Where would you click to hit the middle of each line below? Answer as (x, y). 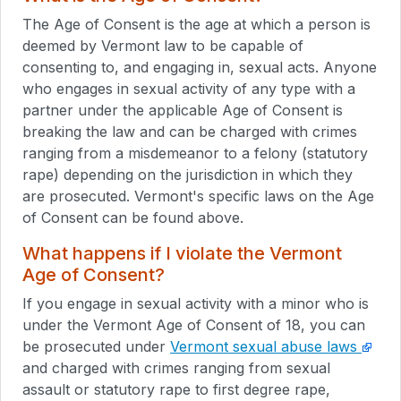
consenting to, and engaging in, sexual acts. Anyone (200, 67)
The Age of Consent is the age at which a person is (196, 24)
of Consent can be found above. (133, 217)
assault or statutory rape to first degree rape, (176, 389)
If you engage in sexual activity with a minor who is (196, 303)
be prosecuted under (96, 346)
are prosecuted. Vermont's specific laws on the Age (198, 196)
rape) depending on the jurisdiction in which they (188, 174)
